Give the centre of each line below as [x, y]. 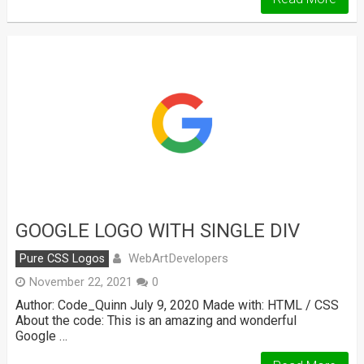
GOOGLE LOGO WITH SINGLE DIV [157, 230]
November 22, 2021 [80, 282]
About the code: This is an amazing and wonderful [156, 320]
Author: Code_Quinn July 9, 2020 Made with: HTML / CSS [177, 305]
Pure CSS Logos [62, 258]
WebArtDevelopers [178, 258]
